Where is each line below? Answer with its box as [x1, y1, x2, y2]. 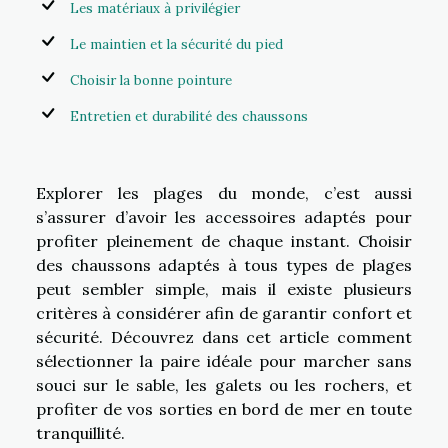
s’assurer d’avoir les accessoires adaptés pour [36, 206, 412, 227]
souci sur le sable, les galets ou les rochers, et [36, 374, 412, 395]
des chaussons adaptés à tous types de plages [36, 254, 412, 275]
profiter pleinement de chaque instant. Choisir [36, 230, 412, 251]
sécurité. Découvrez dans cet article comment [36, 326, 412, 347]
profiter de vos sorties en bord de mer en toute [36, 398, 412, 419]
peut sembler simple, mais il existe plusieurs [36, 278, 412, 299]
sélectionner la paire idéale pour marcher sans [36, 350, 412, 371]
